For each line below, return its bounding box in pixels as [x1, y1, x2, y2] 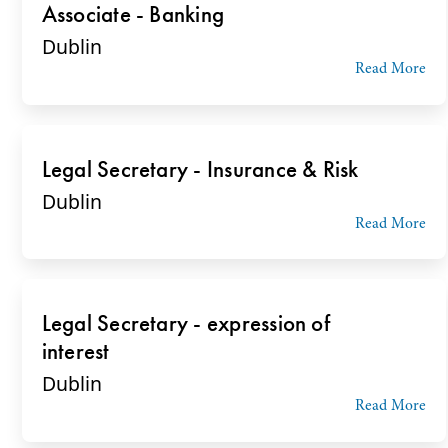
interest [41, 337, 110, 366]
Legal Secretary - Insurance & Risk [41, 154, 359, 183]
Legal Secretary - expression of [41, 309, 330, 338]
